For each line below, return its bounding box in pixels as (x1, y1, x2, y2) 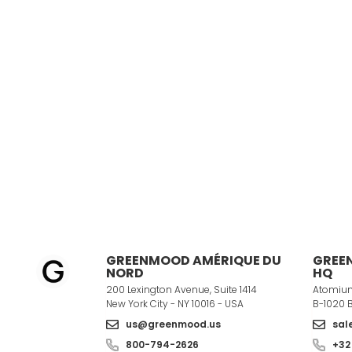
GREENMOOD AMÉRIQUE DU (106, 251, 282, 269)
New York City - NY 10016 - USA (106, 297, 244, 310)
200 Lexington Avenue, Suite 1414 (106, 283, 258, 296)
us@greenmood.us (126, 317, 222, 331)
